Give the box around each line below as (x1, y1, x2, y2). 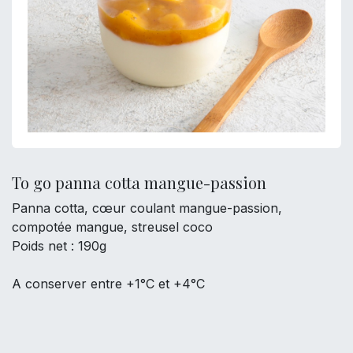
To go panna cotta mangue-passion (12, 172, 266, 193)
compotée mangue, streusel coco (12, 219, 213, 235)
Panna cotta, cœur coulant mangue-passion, (12, 200, 282, 216)
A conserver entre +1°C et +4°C (12, 276, 205, 292)
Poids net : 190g (12, 238, 106, 254)
